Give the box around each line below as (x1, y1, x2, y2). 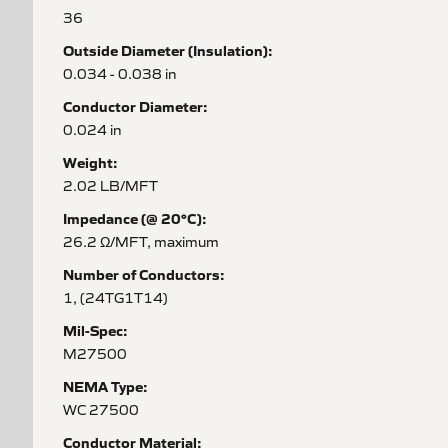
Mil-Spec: (63, 320, 128, 340)
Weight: (63, 152, 118, 172)
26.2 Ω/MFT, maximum (63, 232, 219, 250)
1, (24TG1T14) (63, 288, 168, 306)
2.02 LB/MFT (63, 176, 158, 194)
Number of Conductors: (63, 264, 225, 284)
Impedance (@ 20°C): (63, 208, 207, 228)
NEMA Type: (63, 376, 148, 396)
